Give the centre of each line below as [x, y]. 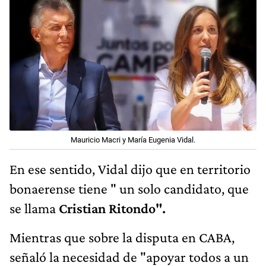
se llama [34, 208]
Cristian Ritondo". [112, 208]
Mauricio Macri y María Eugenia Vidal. [133, 140]
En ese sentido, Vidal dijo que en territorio [130, 169]
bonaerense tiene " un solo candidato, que [129, 189]
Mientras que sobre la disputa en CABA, [122, 237]
